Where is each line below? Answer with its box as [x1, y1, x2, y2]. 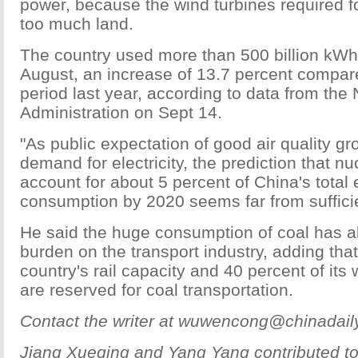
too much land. [20, 14, 133, 33]
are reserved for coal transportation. [20, 280, 293, 299]
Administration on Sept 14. [20, 103, 222, 121]
